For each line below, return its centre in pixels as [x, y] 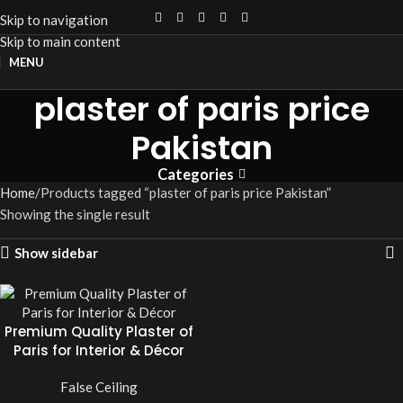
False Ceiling [99, 387]
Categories [196, 175]
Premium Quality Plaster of [99, 331]
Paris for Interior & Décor [99, 350]
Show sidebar [57, 252]
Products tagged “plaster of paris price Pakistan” [186, 193]
